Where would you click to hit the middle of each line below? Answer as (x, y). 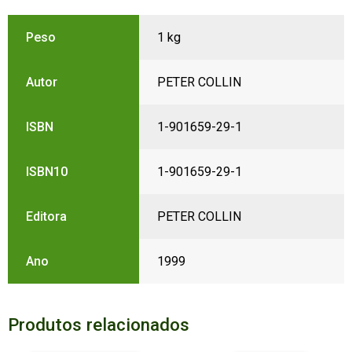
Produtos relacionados (98, 324)
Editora (46, 217)
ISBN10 (46, 172)
